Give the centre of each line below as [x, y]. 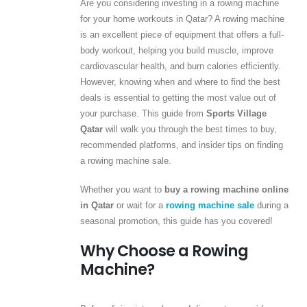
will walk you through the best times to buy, [189, 130]
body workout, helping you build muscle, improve [176, 51]
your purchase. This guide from [143, 114]
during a [271, 206]
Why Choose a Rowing [164, 251]
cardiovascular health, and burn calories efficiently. [180, 66]
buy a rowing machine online [226, 190]
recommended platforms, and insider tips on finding [181, 145]
